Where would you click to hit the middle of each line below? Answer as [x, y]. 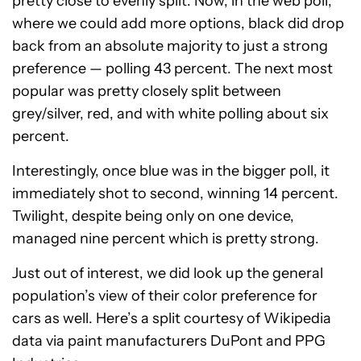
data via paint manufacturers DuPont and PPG [169, 340]
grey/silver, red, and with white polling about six [170, 113]
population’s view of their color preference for [165, 295]
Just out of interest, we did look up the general [168, 273]
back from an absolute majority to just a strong [170, 46]
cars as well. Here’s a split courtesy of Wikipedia [172, 318]
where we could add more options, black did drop [178, 23]
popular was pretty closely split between [147, 91]
